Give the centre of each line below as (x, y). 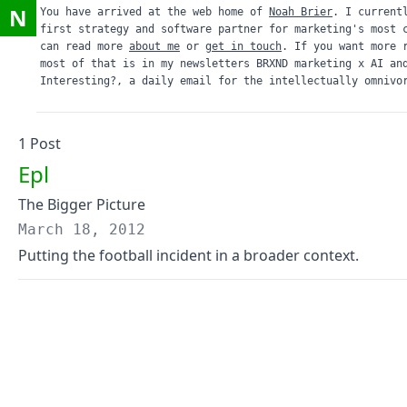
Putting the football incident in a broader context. (189, 255)
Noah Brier (301, 12)
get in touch (243, 46)
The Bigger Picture (82, 204)
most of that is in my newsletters (145, 64)
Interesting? (78, 81)
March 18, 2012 (82, 229)
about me (154, 46)
